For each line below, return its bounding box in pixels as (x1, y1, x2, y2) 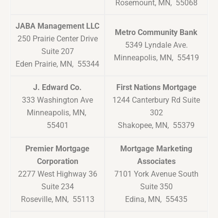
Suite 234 (41, 182, 74, 192)
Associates (137, 157, 176, 166)
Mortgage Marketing (120, 144, 192, 154)
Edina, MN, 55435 (125, 195, 187, 204)
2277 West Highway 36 (18, 169, 97, 179)
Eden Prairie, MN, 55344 (16, 59, 99, 69)
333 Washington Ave (22, 95, 93, 105)
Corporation (36, 157, 78, 166)
